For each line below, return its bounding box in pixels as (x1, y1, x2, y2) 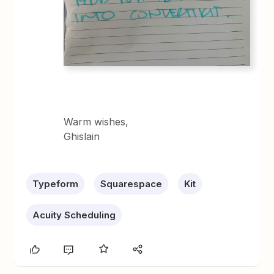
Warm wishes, (64, 115, 132, 128)
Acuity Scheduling (32, 209, 116, 221)
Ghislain (64, 130, 100, 143)
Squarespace (100, 177, 163, 190)
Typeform (32, 177, 79, 190)
